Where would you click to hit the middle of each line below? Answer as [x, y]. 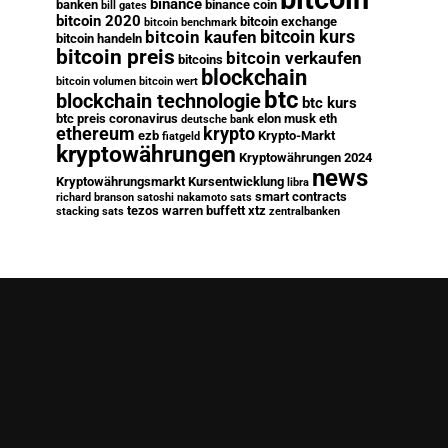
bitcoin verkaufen [294, 58]
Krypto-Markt [296, 135]
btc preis [81, 118]
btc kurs [329, 103]
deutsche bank [217, 119]
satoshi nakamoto [182, 197]
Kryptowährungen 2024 [305, 157]
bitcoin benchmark [190, 22]
